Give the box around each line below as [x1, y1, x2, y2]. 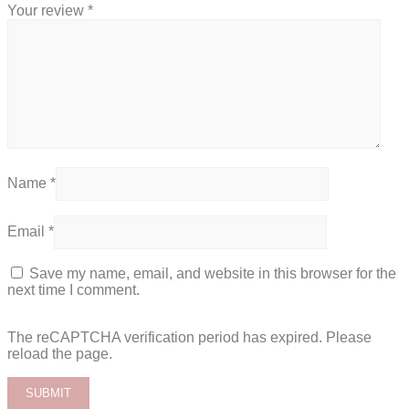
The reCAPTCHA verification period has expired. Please [7, 329, 372, 345]
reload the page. [7, 345, 112, 362]
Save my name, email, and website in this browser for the [29, 265, 396, 281]
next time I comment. [7, 281, 140, 298]
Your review [7, 2, 88, 18]
